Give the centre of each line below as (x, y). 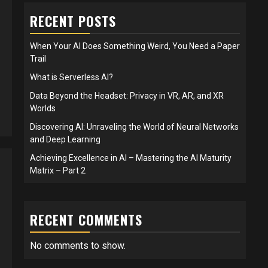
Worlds (43, 108)
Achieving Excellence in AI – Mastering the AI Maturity (131, 158)
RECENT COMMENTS (86, 219)
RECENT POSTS (73, 21)
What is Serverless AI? (71, 77)
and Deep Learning (65, 139)
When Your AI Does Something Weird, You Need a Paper (135, 46)
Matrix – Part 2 (58, 170)
